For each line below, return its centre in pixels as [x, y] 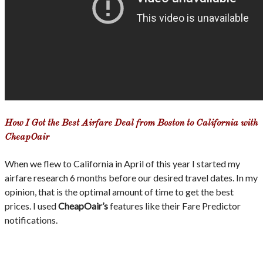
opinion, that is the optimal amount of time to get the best [119, 192]
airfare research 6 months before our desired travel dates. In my [131, 178]
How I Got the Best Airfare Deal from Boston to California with [131, 123]
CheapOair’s [83, 206]
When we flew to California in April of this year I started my [122, 164]
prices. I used [31, 206]
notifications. [31, 220]
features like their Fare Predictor [174, 206]
